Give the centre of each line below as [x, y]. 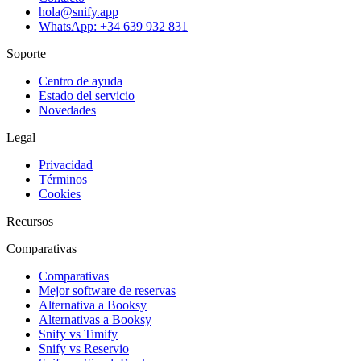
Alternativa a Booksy [93, 305]
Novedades [67, 110]
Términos [63, 180]
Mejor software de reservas [107, 291]
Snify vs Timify [78, 334]
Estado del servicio [87, 96]
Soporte [26, 54]
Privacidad [66, 165]
